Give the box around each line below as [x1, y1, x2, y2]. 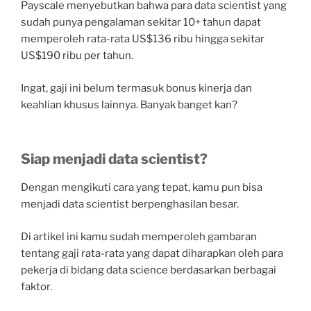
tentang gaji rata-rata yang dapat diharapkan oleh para [21, 246, 283, 260]
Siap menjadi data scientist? [21, 151, 208, 168]
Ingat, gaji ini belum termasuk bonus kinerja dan [21, 81, 252, 94]
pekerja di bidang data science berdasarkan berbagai [21, 263, 276, 276]
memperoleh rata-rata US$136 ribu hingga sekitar [21, 33, 264, 46]
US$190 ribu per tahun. [21, 49, 133, 62]
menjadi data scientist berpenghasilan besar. [21, 198, 239, 211]
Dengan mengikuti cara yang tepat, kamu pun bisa [21, 181, 262, 194]
